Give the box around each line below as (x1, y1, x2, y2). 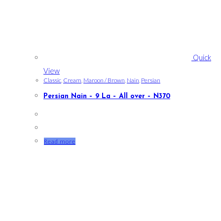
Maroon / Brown (83, 76, 125, 84)
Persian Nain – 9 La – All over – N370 (43, 93, 170, 101)
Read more (44, 138, 75, 146)
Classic (43, 76, 61, 84)
